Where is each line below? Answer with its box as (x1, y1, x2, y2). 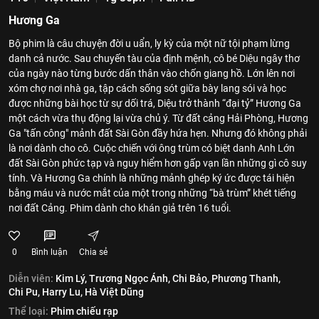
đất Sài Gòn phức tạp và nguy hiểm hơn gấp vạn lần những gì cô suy (9, 157, 307, 169)
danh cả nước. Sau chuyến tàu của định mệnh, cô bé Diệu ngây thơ (9, 53, 300, 64)
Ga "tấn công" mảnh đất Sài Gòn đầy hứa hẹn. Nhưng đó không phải (9, 127, 307, 139)
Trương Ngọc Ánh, (89, 273, 170, 284)
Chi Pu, (9, 286, 40, 298)
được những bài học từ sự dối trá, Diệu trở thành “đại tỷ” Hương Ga (9, 98, 301, 109)
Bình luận (31, 247, 68, 257)
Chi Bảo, (172, 273, 209, 284)
